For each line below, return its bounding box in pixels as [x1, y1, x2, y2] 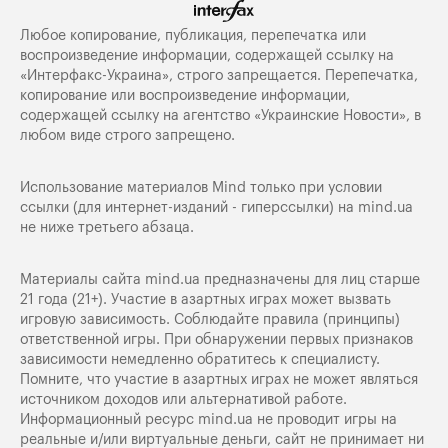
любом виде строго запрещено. [20, 127, 235, 143]
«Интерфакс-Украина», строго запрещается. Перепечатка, [20, 67, 418, 83]
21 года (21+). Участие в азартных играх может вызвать [20, 291, 391, 307]
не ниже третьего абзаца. [20, 219, 194, 235]
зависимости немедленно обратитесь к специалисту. [20, 351, 380, 367]
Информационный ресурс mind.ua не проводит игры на [20, 411, 397, 427]
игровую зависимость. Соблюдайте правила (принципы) [20, 311, 400, 327]
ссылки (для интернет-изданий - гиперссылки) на [20, 199, 358, 215]
